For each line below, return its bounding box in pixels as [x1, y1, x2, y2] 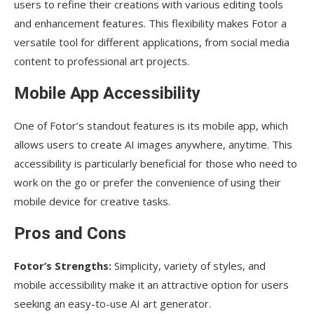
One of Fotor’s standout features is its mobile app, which [14, 118, 288, 132]
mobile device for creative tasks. [14, 193, 170, 208]
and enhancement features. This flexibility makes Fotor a [14, 15, 287, 30]
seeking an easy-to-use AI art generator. [14, 296, 211, 310]
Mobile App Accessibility [14, 83, 200, 103]
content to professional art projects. [14, 53, 189, 68]
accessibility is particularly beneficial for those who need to [14, 156, 297, 170]
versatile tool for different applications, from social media [14, 34, 289, 49]
